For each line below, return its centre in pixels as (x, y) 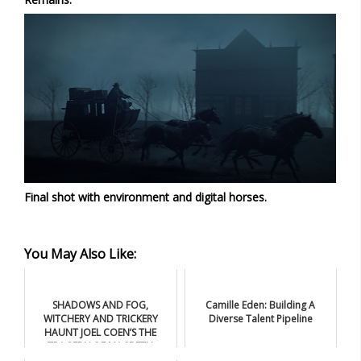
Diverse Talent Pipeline (260, 318)
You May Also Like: (80, 253)
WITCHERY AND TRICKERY (100, 318)
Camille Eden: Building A (261, 305)
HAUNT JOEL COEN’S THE (101, 332)
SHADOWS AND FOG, (101, 305)
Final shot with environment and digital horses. (145, 197)
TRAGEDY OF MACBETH (101, 346)
